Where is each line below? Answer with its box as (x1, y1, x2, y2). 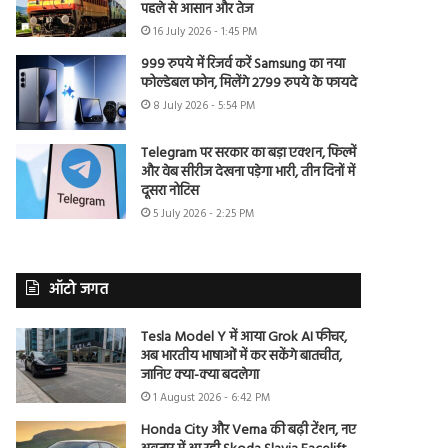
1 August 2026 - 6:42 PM (153, 389, 271, 408)
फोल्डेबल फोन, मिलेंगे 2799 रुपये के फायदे (141, 72, 358, 96)
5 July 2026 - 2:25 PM (153, 205, 255, 224)
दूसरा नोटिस (141, 180, 200, 204)
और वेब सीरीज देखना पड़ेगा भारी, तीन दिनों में (141, 161, 356, 185)
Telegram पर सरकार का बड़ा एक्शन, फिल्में (141, 142, 357, 166)
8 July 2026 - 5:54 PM (153, 97, 256, 116)
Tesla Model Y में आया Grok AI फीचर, (141, 326, 348, 350)
